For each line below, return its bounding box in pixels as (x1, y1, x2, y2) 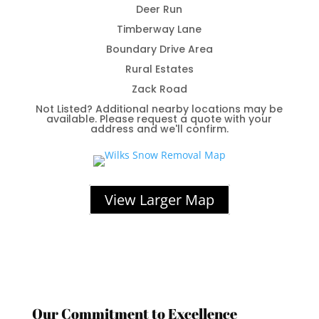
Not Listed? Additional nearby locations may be (36, 102, 283, 116)
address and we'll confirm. (90, 122, 229, 136)
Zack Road (131, 82, 187, 96)
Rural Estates (125, 62, 194, 76)
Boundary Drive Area (105, 42, 213, 56)
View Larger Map (104, 190, 214, 209)
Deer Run (136, 2, 183, 16)
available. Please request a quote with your (46, 112, 273, 126)
